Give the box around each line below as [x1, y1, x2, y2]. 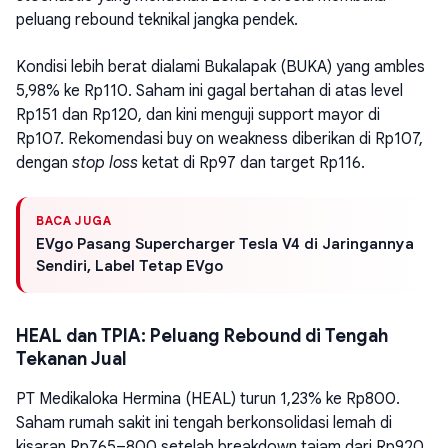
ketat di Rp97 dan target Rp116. [138, 152, 365, 173]
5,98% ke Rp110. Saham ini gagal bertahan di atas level [16, 80, 403, 101]
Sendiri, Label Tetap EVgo [36, 257, 223, 276]
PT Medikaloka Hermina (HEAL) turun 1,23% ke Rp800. [16, 389, 400, 410]
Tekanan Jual [16, 348, 127, 371]
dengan [16, 152, 72, 173]
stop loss [72, 152, 138, 173]
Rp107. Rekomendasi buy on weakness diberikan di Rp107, [16, 128, 423, 149]
